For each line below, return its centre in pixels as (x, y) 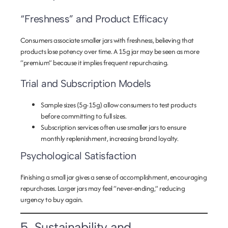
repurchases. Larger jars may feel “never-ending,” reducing (103, 188)
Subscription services (70, 127)
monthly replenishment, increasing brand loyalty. (109, 138)
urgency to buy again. (52, 199)
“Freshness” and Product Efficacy (94, 19)
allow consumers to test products (149, 105)
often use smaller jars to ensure (142, 127)
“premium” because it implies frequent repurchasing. (94, 63)
